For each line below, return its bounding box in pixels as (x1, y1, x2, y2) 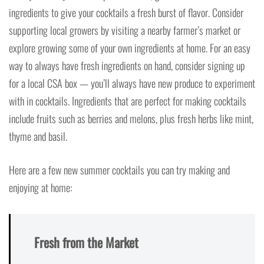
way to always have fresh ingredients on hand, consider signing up (9, 58, 245, 74)
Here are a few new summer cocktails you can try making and (9, 162, 230, 178)
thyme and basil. (9, 128, 67, 144)
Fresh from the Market (34, 233, 138, 252)
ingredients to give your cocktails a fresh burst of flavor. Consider (9, 5, 243, 21)
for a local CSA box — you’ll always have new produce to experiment (9, 75, 255, 91)
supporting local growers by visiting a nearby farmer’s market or (9, 22, 240, 38)
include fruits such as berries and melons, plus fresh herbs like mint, (9, 111, 253, 127)
